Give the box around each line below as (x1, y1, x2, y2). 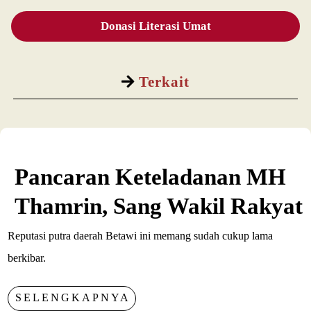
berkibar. (8, 252, 47, 264)
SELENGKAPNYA (15, 292, 131, 304)
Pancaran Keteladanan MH (15, 165, 287, 190)
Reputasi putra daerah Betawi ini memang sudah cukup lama (8, 230, 274, 242)
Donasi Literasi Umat (100, 19, 211, 33)
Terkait (135, 73, 190, 90)
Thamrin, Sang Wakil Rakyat (15, 194, 303, 219)
